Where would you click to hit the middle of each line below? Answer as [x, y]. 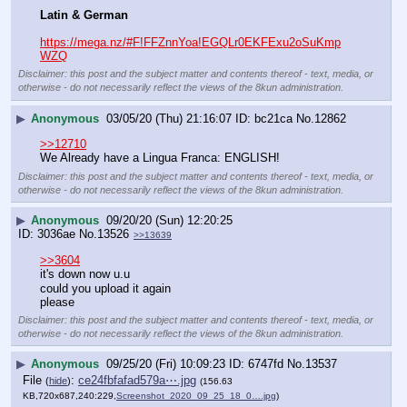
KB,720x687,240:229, [69, 396]
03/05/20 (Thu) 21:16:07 [169, 119]
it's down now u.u [85, 274]
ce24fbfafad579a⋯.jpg [137, 380]
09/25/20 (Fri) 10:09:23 [166, 364]
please [57, 302]
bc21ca [273, 119]
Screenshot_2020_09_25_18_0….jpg [196, 396]
